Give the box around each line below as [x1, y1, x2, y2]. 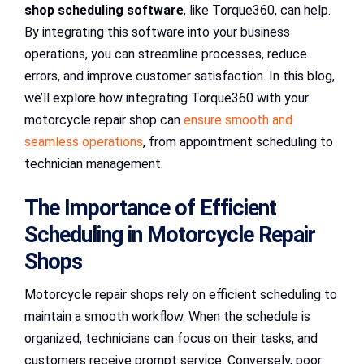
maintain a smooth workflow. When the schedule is [24, 308, 310, 324]
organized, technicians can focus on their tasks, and [24, 330, 318, 346]
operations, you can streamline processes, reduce [24, 45, 307, 62]
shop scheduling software [24, 2, 184, 18]
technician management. [24, 155, 163, 171]
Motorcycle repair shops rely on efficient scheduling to [24, 286, 337, 302]
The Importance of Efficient [24, 194, 276, 221]
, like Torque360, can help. [184, 2, 331, 18]
